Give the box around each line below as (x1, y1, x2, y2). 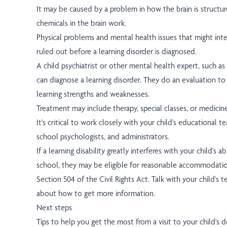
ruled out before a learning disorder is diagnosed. (36, 47, 197, 57)
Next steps (36, 203, 72, 213)
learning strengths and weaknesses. (36, 89, 149, 99)
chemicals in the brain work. (36, 18, 126, 28)
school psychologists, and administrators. (36, 132, 169, 142)
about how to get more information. (36, 188, 155, 199)
